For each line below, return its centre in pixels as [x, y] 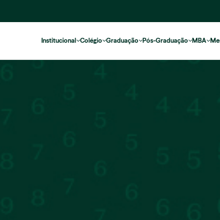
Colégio [91, 41]
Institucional [59, 41]
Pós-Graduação [165, 41]
